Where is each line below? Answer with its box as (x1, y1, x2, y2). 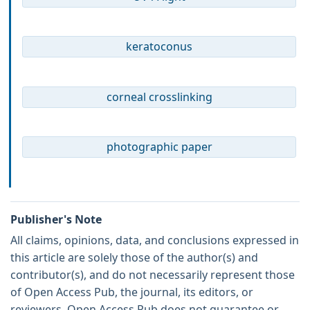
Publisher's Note (10, 212, 102, 228)
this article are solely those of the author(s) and (10, 250, 258, 266)
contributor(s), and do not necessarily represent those (10, 267, 295, 283)
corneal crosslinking (106, 89, 212, 104)
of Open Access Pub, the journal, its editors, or (10, 284, 253, 300)
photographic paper (106, 139, 212, 155)
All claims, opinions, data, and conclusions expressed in (10, 232, 299, 248)
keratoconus (126, 39, 192, 55)
